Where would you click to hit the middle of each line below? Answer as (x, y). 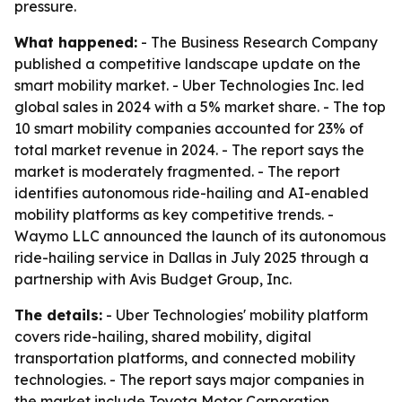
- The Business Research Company (258, 42)
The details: (58, 315)
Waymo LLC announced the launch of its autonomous (200, 236)
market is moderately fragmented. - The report (177, 171)
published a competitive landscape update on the (188, 64)
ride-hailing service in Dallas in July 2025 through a (192, 258)
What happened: (76, 42)
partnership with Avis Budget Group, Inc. (153, 279)
